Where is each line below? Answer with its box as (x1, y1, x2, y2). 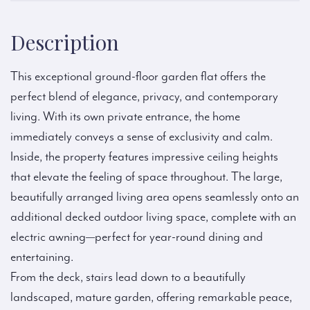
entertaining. (10, 250, 73, 265)
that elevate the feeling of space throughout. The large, (10, 170, 282, 185)
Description (10, 28, 119, 57)
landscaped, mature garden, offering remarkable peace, (10, 290, 292, 305)
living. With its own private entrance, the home (10, 109, 240, 125)
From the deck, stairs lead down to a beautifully (10, 270, 246, 285)
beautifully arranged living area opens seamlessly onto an (10, 190, 299, 205)
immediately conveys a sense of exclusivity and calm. (10, 129, 273, 145)
